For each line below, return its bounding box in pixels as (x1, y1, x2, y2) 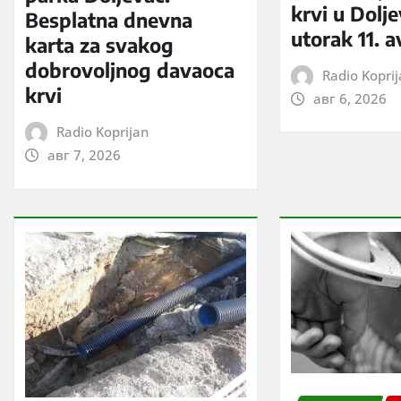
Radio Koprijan (55, 123, 149, 141)
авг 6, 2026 (312, 89, 387, 107)
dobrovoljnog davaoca (25, 57, 235, 83)
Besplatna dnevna (25, 7, 192, 33)
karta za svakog (25, 32, 174, 58)
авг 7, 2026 (47, 146, 121, 165)
